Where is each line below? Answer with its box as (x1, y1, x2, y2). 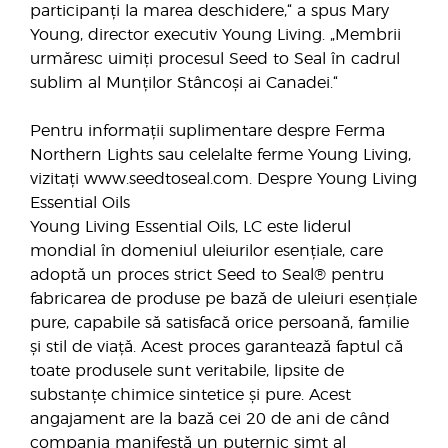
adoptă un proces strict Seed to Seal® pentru (30, 267, 384, 283)
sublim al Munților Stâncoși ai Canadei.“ (30, 75, 338, 91)
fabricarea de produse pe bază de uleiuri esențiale (30, 291, 417, 307)
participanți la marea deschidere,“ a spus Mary (30, 3, 389, 19)
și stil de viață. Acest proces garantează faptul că (30, 339, 403, 355)
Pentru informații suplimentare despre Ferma (30, 123, 385, 139)
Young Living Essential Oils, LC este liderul (30, 219, 351, 235)
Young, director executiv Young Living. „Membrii (30, 27, 401, 43)
